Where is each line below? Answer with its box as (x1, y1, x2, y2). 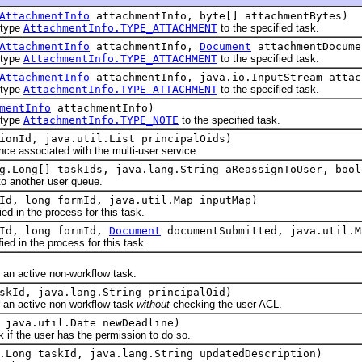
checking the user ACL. (170, 298, 282, 311)
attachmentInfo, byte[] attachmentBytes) (90, 10, 348, 23)
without (137, 298, 170, 311)
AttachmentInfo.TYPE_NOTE (23, 114, 179, 127)
